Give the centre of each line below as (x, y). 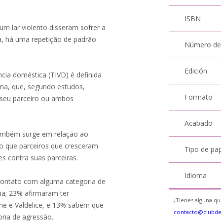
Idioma (196, 175)
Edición (196, 71)
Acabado (199, 123)
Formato (199, 97)
